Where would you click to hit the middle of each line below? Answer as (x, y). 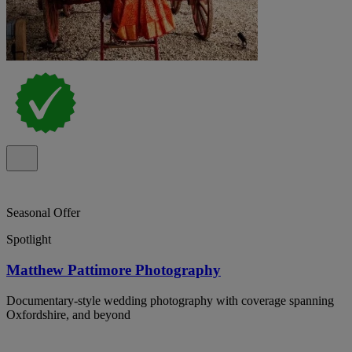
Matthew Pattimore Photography (114, 270)
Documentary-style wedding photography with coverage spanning (170, 300)
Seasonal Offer (43, 213)
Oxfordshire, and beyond (68, 314)
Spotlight (29, 240)
